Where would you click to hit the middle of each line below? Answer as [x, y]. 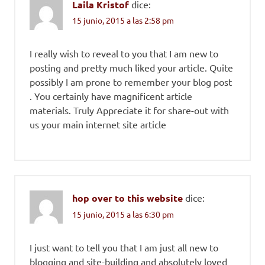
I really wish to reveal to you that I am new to [124, 54]
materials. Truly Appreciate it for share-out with [129, 110]
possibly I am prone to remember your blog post [131, 82]
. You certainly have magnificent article [111, 96]
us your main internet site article [98, 125]
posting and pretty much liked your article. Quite [131, 68]
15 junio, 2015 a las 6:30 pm [123, 214]
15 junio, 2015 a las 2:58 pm [123, 20]
